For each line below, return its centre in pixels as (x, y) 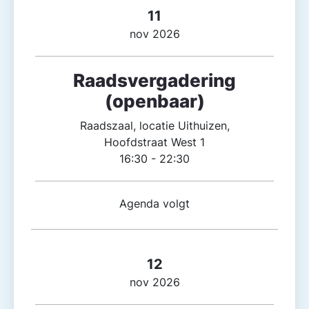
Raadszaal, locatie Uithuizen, (154, 125)
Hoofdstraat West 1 (154, 142)
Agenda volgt (154, 203)
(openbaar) (154, 101)
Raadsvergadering (154, 80)
